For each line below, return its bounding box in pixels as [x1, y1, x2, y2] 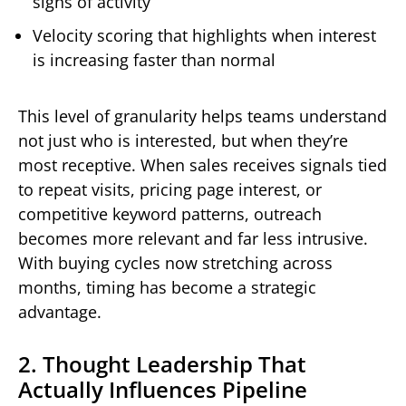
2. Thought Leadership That [18, 349, 306, 380]
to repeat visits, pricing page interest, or [18, 179, 322, 201]
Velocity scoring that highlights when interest [33, 24, 376, 47]
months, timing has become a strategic [18, 276, 316, 299]
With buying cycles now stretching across [18, 252, 333, 275]
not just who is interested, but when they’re [18, 130, 348, 152]
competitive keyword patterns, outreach [18, 203, 322, 226]
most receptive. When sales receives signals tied [18, 154, 387, 177]
